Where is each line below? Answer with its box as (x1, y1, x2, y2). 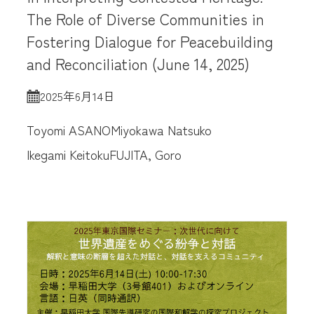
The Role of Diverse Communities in (27, 7, 265, 29)
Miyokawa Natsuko (111, 121, 212, 139)
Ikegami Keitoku (27, 145, 110, 164)
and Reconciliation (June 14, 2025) (27, 52, 250, 74)
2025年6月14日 (40, 88, 116, 105)
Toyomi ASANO (27, 121, 111, 139)
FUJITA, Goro (109, 145, 182, 164)
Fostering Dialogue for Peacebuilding (27, 29, 274, 52)
